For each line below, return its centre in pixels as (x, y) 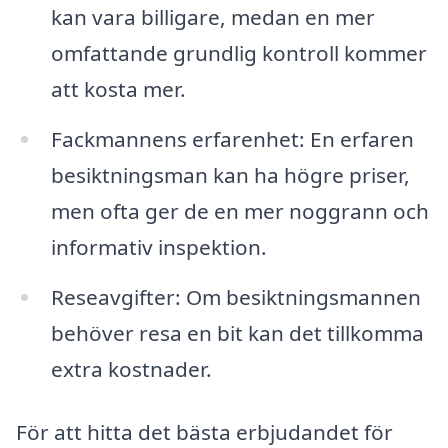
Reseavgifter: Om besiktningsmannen (235, 296)
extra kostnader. (131, 368)
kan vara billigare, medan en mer (212, 17)
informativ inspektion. (158, 246)
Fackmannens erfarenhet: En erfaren (232, 138)
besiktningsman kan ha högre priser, (230, 174)
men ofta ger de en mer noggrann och (239, 210)
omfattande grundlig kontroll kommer (238, 53)
